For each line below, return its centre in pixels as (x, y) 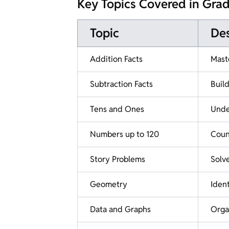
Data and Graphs (120, 209)
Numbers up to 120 (124, 134)
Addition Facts (116, 59)
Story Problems (118, 159)
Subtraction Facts (121, 84)
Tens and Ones (117, 109)
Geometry (109, 184)
